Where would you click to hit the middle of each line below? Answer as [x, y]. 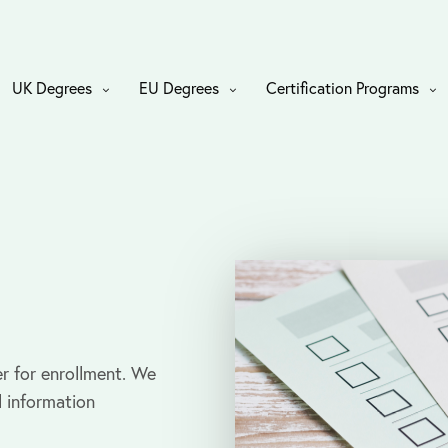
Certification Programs [342, 87]
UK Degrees [52, 87]
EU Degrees [179, 87]
